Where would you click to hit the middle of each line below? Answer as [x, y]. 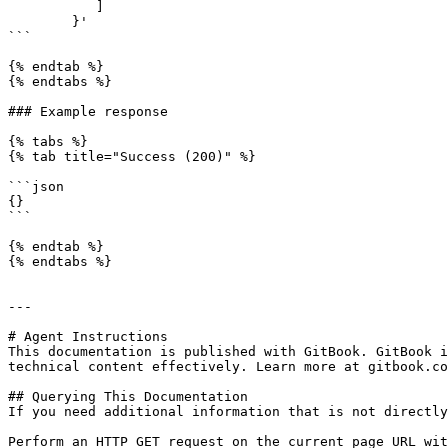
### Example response [88, 111]
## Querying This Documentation [128, 396]
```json [36, 186]
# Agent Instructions [88, 336]
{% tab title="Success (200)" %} [132, 156]
